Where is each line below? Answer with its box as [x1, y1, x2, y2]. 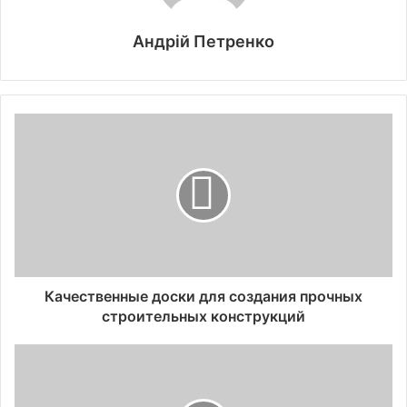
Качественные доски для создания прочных [45, 286, 362, 305]
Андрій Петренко [133, 31, 274, 51]
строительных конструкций [102, 306, 305, 325]
